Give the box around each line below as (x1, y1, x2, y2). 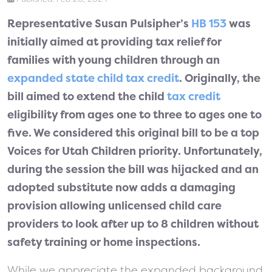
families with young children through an (7, 52, 220, 68)
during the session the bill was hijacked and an (7, 161, 259, 177)
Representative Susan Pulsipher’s (7, 16, 191, 32)
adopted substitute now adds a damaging (7, 180, 236, 195)
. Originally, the (179, 70, 260, 86)
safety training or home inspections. (7, 234, 200, 250)
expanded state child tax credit (7, 70, 179, 86)
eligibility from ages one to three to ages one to (7, 107, 262, 123)
